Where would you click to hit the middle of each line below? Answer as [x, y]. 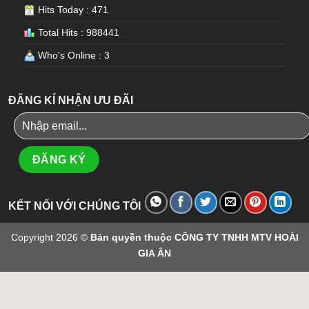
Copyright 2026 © [50, 238]
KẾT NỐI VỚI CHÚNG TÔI [74, 206]
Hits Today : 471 [72, 10]
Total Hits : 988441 [77, 33]
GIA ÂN [154, 253]
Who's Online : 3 [72, 56]
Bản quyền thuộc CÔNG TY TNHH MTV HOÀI [194, 238]
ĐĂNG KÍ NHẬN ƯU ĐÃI [71, 101]
